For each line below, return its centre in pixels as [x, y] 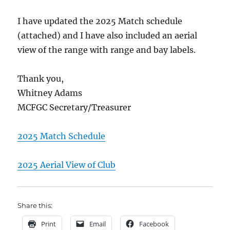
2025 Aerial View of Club [67, 165]
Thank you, [41, 78]
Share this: [35, 205]
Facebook [154, 224]
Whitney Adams [50, 93]
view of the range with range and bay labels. [107, 50]
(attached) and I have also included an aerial [108, 35]
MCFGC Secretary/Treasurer [74, 107]
